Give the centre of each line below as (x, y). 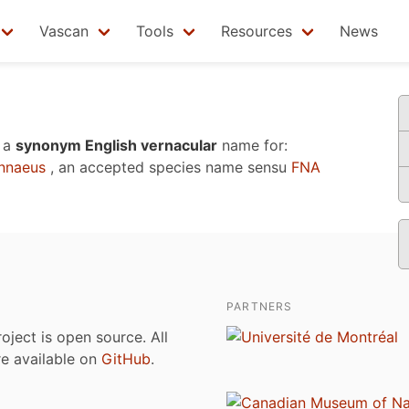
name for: (252, 145)
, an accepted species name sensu (168, 167)
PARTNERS (260, 306)
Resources (257, 31)
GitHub (126, 359)
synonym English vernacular (116, 145)
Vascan (64, 31)
